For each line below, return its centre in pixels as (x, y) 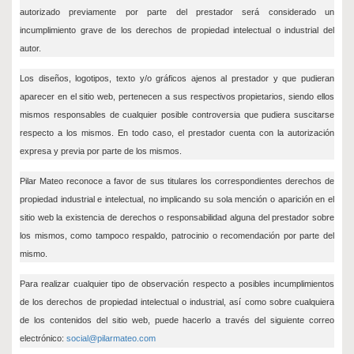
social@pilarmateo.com (111, 338)
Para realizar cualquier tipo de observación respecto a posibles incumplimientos (177, 284)
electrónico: (43, 338)
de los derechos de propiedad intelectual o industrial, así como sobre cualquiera (177, 302)
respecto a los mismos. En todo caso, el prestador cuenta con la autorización (177, 133)
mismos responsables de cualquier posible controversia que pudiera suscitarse (177, 115)
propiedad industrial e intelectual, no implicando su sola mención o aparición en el (177, 199)
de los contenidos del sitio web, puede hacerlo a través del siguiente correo (177, 320)
